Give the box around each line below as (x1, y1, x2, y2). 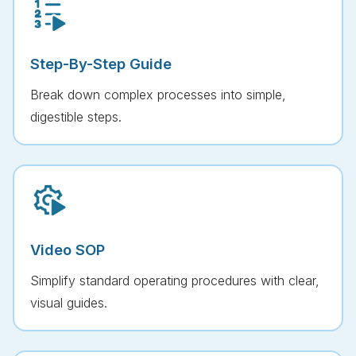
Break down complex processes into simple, (30, 86, 286, 103)
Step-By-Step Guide (30, 54, 172, 72)
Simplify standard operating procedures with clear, (30, 272, 319, 288)
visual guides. (30, 294, 107, 311)
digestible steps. (30, 108, 122, 125)
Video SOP (30, 240, 105, 258)
